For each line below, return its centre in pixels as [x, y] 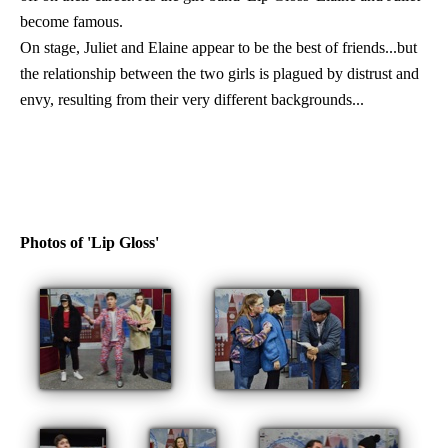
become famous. [71, 21]
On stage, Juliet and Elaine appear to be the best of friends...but [218, 47]
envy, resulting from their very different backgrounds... [192, 99]
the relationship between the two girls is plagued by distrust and [219, 73]
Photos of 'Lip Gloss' [89, 242]
